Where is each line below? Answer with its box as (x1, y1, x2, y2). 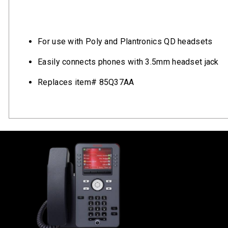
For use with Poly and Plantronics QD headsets (38, 37, 213, 46)
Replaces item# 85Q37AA (38, 77, 134, 87)
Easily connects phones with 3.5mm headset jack (38, 57, 219, 67)
